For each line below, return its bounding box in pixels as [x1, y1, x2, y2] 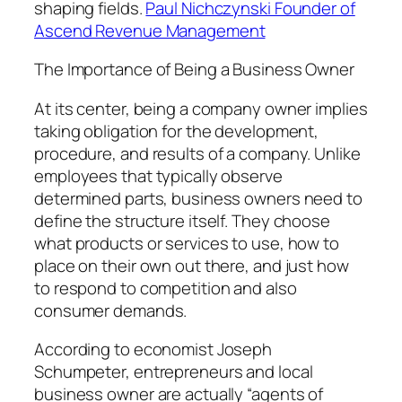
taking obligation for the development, [34, 118, 319, 143]
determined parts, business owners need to [34, 186, 363, 210]
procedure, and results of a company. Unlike [34, 141, 361, 165]
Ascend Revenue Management [34, 18, 266, 42]
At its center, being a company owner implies [34, 96, 368, 120]
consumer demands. [34, 298, 188, 322]
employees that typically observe [34, 163, 283, 188]
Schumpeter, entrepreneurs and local [34, 360, 313, 384]
